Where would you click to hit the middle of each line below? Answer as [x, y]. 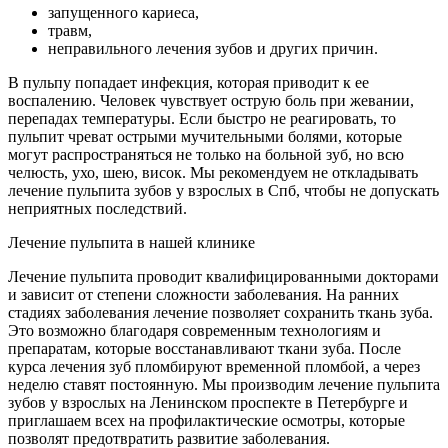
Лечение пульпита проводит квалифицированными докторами [223, 277]
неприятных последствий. [97, 209]
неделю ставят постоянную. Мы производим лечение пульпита [224, 385]
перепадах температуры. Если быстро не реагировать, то [202, 119]
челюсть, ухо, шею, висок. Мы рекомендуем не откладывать [213, 173]
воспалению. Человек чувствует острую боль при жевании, [211, 101]
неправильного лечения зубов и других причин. [213, 49]
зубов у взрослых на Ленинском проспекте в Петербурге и [208, 403]
